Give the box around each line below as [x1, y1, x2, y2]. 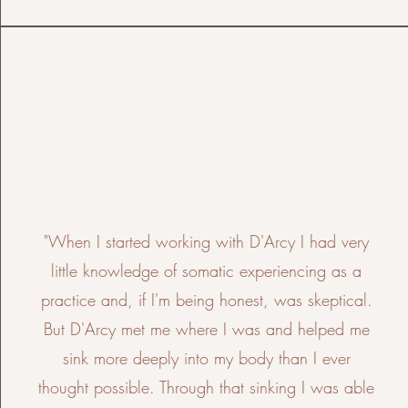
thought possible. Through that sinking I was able [38, 376, 375, 398]
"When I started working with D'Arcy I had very [44, 230, 370, 252]
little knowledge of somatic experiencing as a [51, 260, 362, 281]
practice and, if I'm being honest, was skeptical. [40, 289, 372, 311]
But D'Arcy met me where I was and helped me [43, 318, 370, 340]
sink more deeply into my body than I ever [62, 347, 351, 369]
